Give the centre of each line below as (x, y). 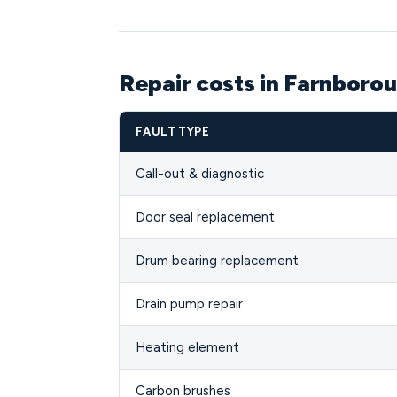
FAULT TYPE (172, 132)
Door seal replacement (205, 217)
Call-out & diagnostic (200, 174)
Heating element (187, 347)
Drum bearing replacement (217, 261)
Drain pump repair (189, 304)
